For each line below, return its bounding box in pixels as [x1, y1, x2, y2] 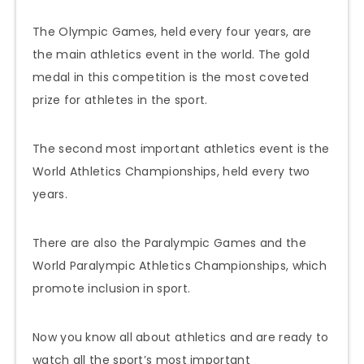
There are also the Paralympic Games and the [32, 234, 306, 251]
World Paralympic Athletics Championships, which [32, 257, 327, 274]
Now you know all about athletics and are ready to [32, 328, 329, 345]
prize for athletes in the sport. [32, 91, 208, 108]
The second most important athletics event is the [32, 140, 330, 157]
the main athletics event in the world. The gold [32, 45, 310, 63]
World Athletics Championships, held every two [32, 162, 310, 180]
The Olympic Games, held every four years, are [32, 23, 312, 40]
